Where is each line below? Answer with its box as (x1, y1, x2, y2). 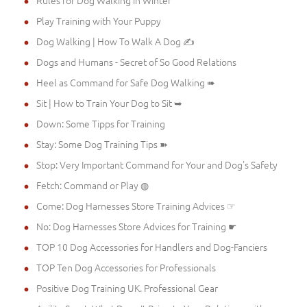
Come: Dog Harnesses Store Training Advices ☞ (36, 198, 236, 212)
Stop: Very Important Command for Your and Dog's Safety (36, 157, 278, 171)
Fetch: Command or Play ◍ (36, 177, 149, 192)
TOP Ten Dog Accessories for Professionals (36, 260, 216, 274)
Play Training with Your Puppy (36, 13, 161, 27)
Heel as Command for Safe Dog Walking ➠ (36, 75, 215, 89)
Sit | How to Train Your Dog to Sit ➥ (36, 95, 182, 110)
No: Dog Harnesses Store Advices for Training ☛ (36, 219, 237, 233)
